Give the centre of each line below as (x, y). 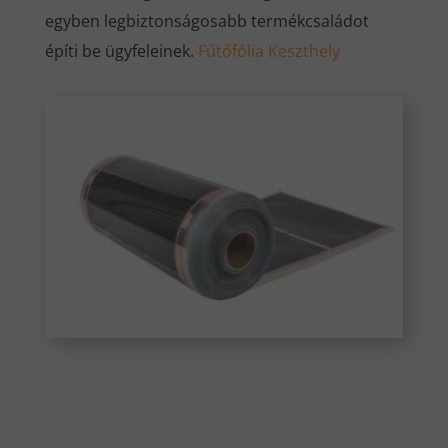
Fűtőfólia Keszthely (268, 50)
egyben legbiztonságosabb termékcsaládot (206, 20)
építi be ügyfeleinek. (121, 50)
